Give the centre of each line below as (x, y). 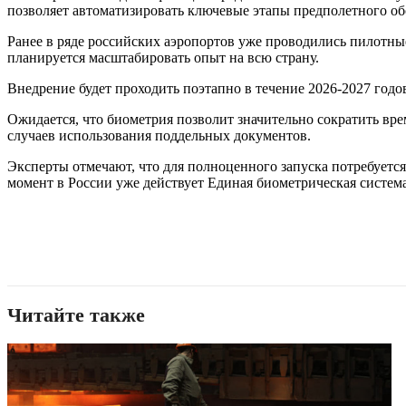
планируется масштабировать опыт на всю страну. (163, 58)
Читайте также (76, 315)
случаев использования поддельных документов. (159, 136)
